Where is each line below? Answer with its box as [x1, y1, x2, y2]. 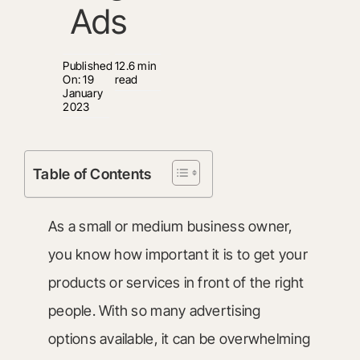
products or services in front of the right [47, 274, 305, 291]
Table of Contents [32, 166, 152, 183]
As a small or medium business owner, [47, 218, 293, 235]
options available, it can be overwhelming [47, 330, 311, 347]
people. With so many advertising [47, 302, 261, 319]
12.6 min [114, 59, 157, 72]
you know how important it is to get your [47, 246, 308, 263]
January [63, 86, 104, 100]
